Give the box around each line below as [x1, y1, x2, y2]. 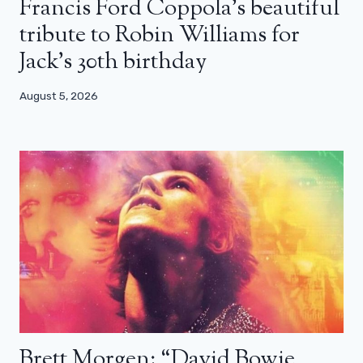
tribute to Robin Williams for [19, 19, 300, 53]
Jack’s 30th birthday [19, 46, 207, 79]
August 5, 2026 [19, 88, 98, 102]
